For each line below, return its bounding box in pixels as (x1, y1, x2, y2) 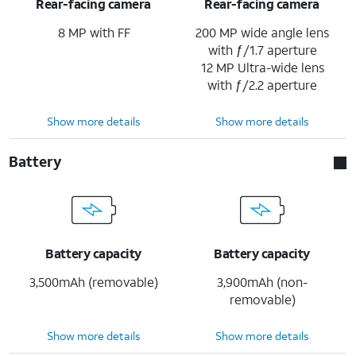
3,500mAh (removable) (29, 273, 158, 290)
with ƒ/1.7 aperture (207, 41, 317, 58)
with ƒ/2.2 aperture (207, 75, 317, 93)
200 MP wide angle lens (195, 23, 329, 41)
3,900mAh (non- (217, 273, 308, 290)
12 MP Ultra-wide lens (200, 58, 324, 75)
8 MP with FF (57, 23, 130, 41)
